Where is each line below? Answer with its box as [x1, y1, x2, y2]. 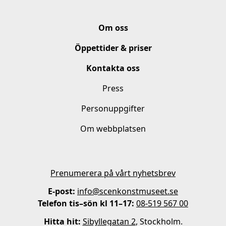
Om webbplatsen [80, 123, 146, 134]
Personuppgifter [81, 102, 145, 114]
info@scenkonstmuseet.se [77, 185, 178, 197]
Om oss [98, 22, 128, 33]
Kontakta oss [86, 62, 140, 74]
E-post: [48, 185, 75, 197]
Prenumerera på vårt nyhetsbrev [50, 167, 176, 179]
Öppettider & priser [74, 42, 152, 53]
